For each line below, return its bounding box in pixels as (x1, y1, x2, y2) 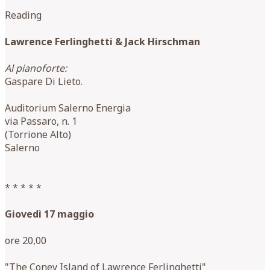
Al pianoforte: (5, 61, 67, 75)
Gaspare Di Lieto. (5, 74, 83, 88)
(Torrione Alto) (5, 127, 71, 141)
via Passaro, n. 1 (5, 114, 77, 128)
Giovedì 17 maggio (5, 207, 94, 221)
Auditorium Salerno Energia (5, 101, 131, 115)
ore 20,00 (5, 233, 46, 247)
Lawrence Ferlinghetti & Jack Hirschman (5, 34, 200, 48)
